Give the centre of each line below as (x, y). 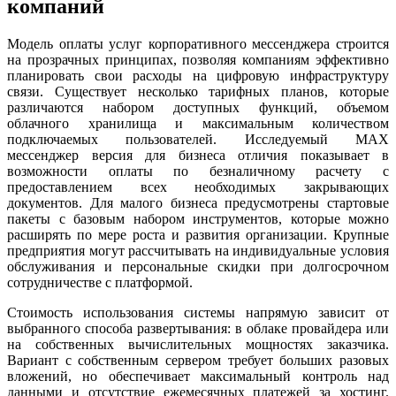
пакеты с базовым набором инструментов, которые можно (198, 219)
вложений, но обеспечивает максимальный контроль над (198, 377)
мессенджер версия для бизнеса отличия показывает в (198, 156)
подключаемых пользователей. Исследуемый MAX (198, 140)
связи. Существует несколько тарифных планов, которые (198, 92)
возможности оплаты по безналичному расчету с (198, 171)
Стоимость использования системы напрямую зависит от (198, 313)
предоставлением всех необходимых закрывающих (198, 187)
